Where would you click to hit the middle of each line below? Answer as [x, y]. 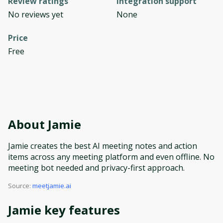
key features [81, 210]
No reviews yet [36, 14]
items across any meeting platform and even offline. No [111, 157]
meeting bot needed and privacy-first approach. [96, 168]
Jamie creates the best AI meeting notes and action [103, 146]
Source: [19, 186]
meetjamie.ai [52, 186]
